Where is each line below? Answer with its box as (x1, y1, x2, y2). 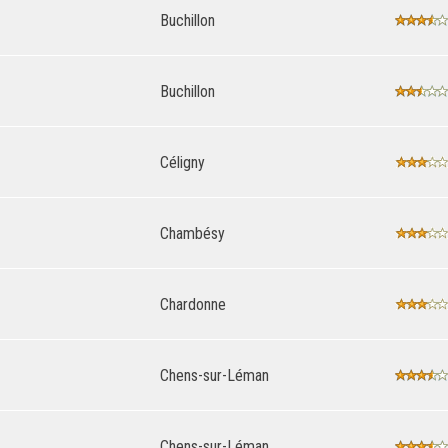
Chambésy (160, 223, 225, 243)
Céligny (160, 152, 205, 172)
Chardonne (160, 294, 226, 314)
